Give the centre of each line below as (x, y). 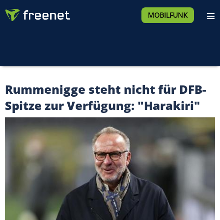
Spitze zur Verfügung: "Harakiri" (103, 105)
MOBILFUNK (167, 15)
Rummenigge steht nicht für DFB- (106, 89)
